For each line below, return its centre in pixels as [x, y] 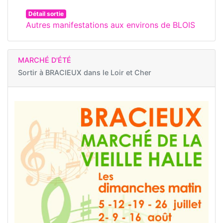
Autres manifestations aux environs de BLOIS [111, 25]
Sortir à [32, 73]
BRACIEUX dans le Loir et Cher [98, 73]
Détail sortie [46, 14]
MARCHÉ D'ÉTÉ [45, 60]
